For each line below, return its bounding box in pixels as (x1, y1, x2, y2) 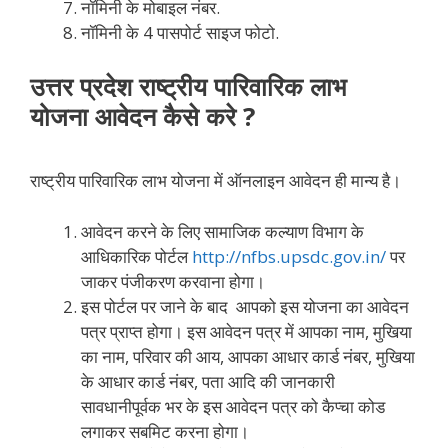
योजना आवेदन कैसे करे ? (30, 98, 255, 133)
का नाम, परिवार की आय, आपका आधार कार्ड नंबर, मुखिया (81, 344, 415, 368)
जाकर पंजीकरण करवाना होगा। (81, 269, 265, 293)
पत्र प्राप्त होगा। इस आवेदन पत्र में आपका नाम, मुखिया (81, 319, 412, 343)
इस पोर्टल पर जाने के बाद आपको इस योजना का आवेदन (81, 294, 409, 318)
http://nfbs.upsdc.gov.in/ (192, 244, 386, 268)
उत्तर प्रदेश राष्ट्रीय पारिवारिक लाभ (30, 68, 346, 103)
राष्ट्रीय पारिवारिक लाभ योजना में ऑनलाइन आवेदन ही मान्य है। (30, 169, 401, 193)
